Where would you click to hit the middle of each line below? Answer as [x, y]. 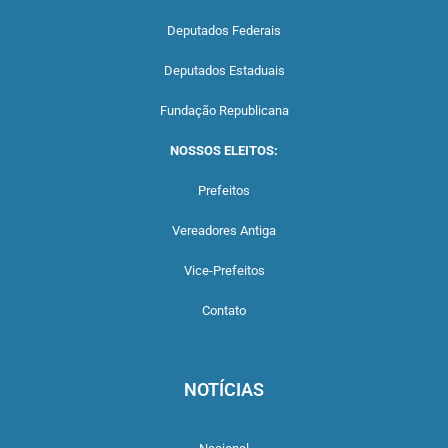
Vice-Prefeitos [224, 271]
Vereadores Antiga [224, 231]
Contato [224, 311]
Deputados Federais [224, 31]
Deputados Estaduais [224, 71]
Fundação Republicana [224, 111]
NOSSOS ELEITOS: [224, 151]
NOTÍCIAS [224, 390]
